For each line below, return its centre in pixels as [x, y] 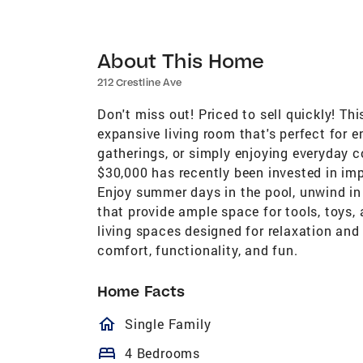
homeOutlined [182, 324]
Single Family [168, 323]
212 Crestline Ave [139, 82]
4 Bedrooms [162, 352]
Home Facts [141, 291]
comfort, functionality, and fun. [198, 250]
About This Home [181, 60]
